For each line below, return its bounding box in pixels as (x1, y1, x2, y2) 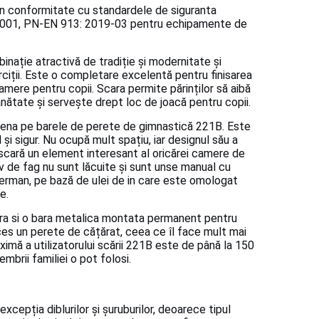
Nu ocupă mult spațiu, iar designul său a (43, 133, 238, 147)
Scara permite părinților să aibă (97, 82, 251, 96)
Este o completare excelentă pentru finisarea (25, 68, 252, 83)
